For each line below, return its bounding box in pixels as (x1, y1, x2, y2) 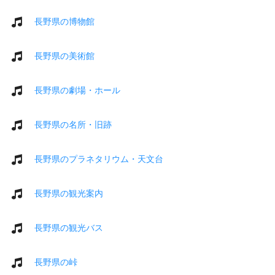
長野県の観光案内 (34, 188, 103, 198)
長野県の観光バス (34, 222, 103, 233)
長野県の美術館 (34, 50, 95, 61)
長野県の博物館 (34, 16, 95, 26)
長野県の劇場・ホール (34, 85, 120, 95)
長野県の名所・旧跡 (34, 119, 112, 130)
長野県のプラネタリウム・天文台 (34, 153, 163, 164)
